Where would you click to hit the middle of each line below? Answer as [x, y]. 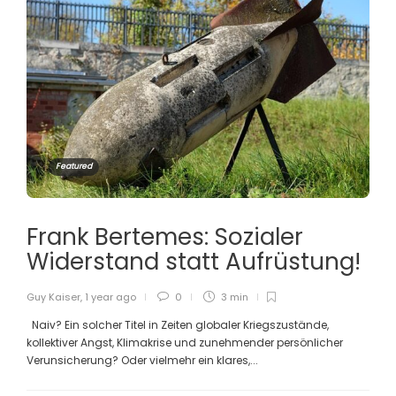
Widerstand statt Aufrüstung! [197, 261]
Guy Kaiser [53, 297]
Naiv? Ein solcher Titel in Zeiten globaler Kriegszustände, [178, 324]
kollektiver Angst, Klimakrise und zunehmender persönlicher [185, 342]
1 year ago [110, 297]
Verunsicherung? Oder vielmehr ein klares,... [142, 360]
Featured [74, 166]
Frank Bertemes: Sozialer [165, 236]
